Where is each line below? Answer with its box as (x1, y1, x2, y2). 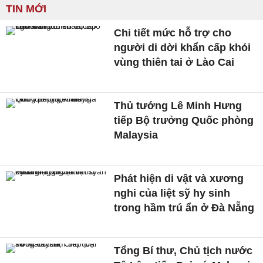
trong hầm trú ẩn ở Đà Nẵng (114, 201, 255, 214)
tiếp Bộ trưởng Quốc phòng (114, 114, 254, 126)
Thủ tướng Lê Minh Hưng (114, 99, 242, 112)
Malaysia (114, 129, 159, 141)
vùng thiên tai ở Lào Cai (114, 56, 235, 69)
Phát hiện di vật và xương (114, 172, 244, 184)
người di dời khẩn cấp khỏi (114, 42, 251, 54)
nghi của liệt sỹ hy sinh (114, 187, 231, 199)
